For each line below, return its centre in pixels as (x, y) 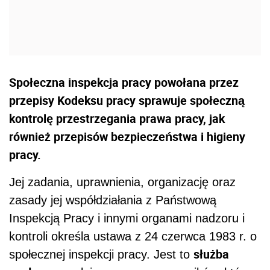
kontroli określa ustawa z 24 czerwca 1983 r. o (133, 236)
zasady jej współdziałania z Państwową (113, 200)
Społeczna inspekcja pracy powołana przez (124, 82)
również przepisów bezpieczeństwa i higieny (127, 136)
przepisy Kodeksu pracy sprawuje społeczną (127, 100)
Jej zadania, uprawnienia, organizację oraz (122, 182)
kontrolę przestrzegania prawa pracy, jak (117, 118)
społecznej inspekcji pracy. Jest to (101, 254)
